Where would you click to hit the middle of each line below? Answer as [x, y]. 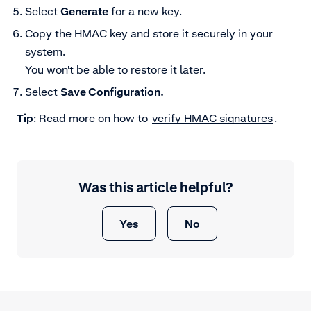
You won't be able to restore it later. [115, 69]
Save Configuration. [112, 91]
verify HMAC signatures [212, 118]
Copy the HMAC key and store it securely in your [149, 33]
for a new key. [145, 11]
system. [45, 51]
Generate [84, 11]
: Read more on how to [92, 118]
